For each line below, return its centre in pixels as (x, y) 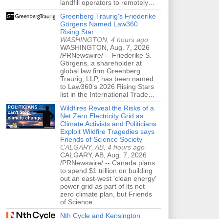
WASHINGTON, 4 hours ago (104, 39)
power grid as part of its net (102, 186)
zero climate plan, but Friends (106, 194)
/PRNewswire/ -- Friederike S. (106, 55)
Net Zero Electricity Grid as (102, 116)
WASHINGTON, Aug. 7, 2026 (105, 47)
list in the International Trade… (108, 94)
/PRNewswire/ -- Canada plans (108, 163)
